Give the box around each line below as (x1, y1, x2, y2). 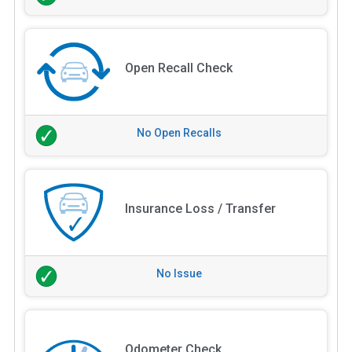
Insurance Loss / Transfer (124, 201, 276, 217)
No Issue (156, 267, 202, 280)
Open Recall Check (124, 60, 233, 76)
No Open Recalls (137, 126, 222, 140)
